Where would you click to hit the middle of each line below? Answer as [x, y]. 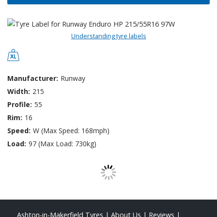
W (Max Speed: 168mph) [71, 131]
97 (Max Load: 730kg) [62, 144]
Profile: [20, 105]
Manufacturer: [33, 78]
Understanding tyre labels [108, 36]
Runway [73, 78]
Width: [19, 92]
